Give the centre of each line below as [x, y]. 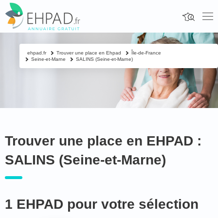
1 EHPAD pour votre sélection [102, 204]
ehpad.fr [37, 53]
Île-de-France [146, 53]
